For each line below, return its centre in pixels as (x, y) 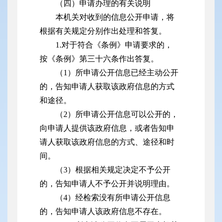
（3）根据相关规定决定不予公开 (113, 170)
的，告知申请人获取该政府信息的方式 (107, 87)
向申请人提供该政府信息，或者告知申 (107, 128)
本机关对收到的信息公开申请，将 (115, 17)
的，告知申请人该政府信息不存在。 (103, 212)
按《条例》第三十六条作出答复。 (99, 59)
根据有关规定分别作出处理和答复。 (103, 31)
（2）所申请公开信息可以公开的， (117, 114)
